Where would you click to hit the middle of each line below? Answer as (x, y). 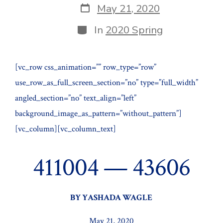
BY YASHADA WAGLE (111, 198)
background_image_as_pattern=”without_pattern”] (98, 113)
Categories (102, 28)
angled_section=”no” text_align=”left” (75, 98)
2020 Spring (134, 30)
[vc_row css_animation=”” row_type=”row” (85, 67)
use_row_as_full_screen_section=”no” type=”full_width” (106, 82)
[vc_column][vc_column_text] (65, 129)
